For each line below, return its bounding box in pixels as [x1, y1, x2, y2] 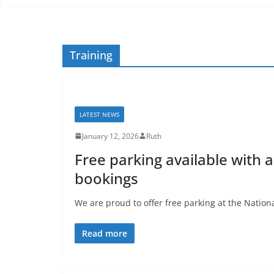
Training [70, 47, 113, 62]
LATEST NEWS [80, 109, 119, 119]
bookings [75, 168, 138, 188]
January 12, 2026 [82, 130, 139, 141]
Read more [82, 227, 127, 239]
